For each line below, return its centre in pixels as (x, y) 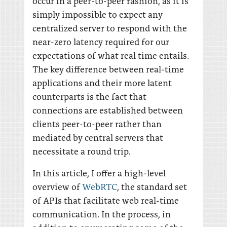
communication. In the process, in (102, 214)
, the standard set (152, 186)
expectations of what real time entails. (111, 55)
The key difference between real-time (108, 69)
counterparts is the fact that (89, 96)
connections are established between (108, 110)
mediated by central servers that (98, 137)
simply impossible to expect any (98, 14)
